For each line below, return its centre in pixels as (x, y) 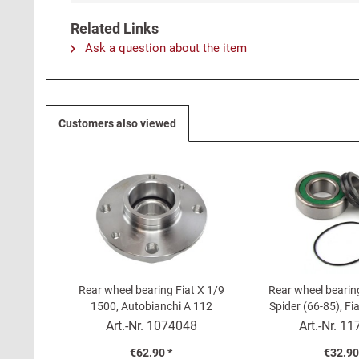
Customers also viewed (117, 123)
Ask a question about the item (164, 48)
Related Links (115, 28)
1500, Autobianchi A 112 (151, 306)
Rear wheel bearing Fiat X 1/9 (151, 290)
